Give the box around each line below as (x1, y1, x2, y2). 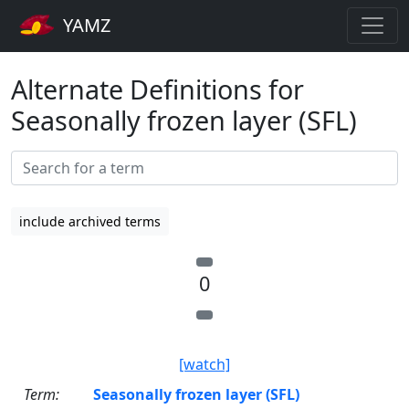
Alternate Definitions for (11, 70, 304, 107)
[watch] (179, 353, 230, 374)
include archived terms (19, 212, 161, 230)
